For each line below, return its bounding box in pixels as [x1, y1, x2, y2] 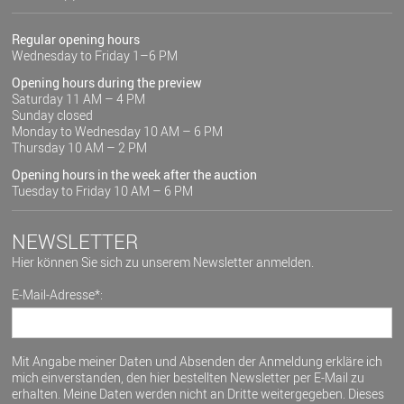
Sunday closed [12, 106, 94, 124]
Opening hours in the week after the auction [12, 166, 258, 184]
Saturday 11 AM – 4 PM [12, 90, 146, 108]
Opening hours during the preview [12, 74, 203, 92]
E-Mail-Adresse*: [12, 286, 104, 304]
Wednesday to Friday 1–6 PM [12, 47, 179, 65]
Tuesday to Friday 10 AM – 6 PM [12, 182, 194, 200]
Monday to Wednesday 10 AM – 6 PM [12, 123, 224, 141]
